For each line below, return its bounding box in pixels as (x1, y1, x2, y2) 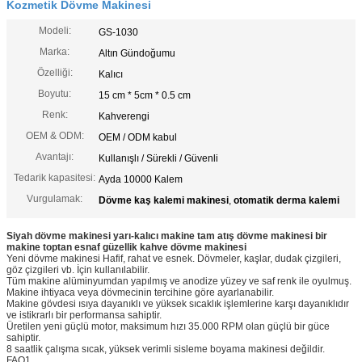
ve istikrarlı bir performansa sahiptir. (6, 309, 162, 321)
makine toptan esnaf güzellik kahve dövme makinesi (6, 241, 246, 253)
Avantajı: (36, 150, 74, 162)
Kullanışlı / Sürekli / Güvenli (99, 152, 218, 164)
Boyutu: (38, 87, 71, 99)
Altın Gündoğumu (99, 47, 175, 59)
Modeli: (38, 24, 71, 36)
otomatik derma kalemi (234, 194, 339, 206)
